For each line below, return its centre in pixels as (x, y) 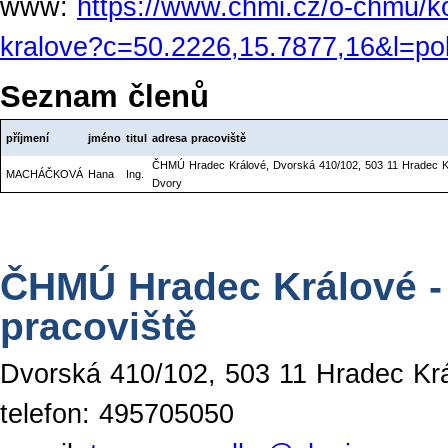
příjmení (27, 137)
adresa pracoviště (199, 137)
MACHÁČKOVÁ (44, 173)
